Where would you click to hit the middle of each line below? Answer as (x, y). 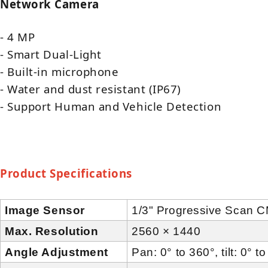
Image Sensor (45, 211)
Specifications (91, 173)
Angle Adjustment (57, 252)
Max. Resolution (52, 232)
